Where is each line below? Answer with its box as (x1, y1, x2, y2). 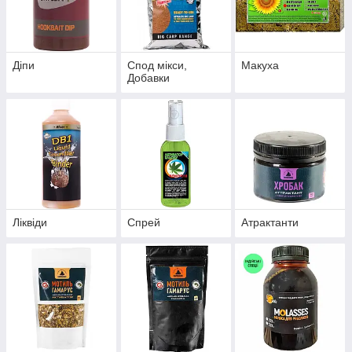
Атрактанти (241, 216, 299, 229)
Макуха (241, 59, 280, 72)
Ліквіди (13, 216, 47, 229)
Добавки (126, 71, 170, 85)
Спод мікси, (126, 59, 187, 72)
